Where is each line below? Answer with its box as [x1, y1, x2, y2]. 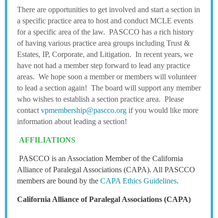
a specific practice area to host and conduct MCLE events [17, 17, 193, 25]
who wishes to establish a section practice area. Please [17, 95, 184, 104]
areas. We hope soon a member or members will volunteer [17, 73, 197, 81]
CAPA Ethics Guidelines [100, 177, 177, 185]
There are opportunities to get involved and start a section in [17, 5, 200, 14]
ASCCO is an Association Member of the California [23, 154, 183, 163]
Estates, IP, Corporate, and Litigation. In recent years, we [17, 50, 193, 59]
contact [17, 106, 41, 115]
